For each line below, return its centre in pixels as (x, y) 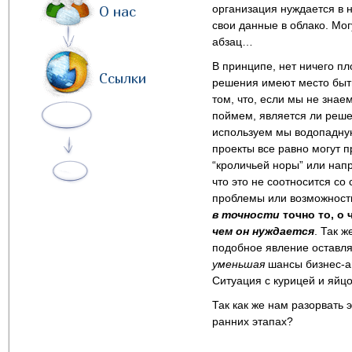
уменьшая (238, 264)
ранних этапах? (253, 321)
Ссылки (123, 78)
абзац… (233, 42)
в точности (246, 214)
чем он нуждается (263, 231)
